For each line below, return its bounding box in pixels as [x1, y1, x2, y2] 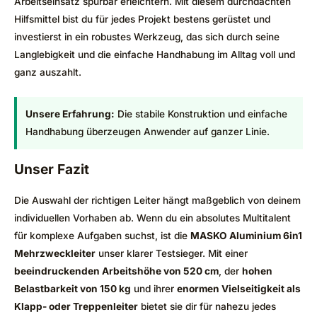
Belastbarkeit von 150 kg [14, 283, 131, 295]
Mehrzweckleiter [14, 248, 96, 260]
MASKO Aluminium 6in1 [190, 230, 302, 242]
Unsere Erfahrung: [25, 108, 115, 120]
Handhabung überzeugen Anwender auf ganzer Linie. [25, 126, 270, 138]
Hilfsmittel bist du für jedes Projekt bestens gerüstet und [14, 13, 270, 25]
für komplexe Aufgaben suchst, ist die [14, 230, 190, 242]
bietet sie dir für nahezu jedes [138, 301, 276, 313]
